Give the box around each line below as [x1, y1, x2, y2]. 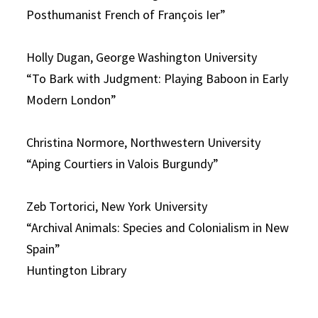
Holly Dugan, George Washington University [26, 49, 258, 65]
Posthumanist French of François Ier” [26, 6, 226, 23]
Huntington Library [26, 262, 127, 278]
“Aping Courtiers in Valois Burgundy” [26, 155, 219, 172]
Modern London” [26, 92, 117, 108]
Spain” [26, 241, 61, 257]
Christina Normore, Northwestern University [26, 134, 261, 150]
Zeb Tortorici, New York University [26, 198, 208, 214]
